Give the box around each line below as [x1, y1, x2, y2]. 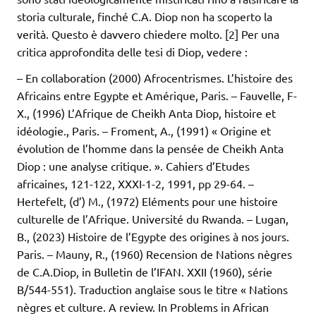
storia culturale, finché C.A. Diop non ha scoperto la [17, 9, 272, 24]
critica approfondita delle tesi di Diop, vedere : [17, 44, 248, 59]
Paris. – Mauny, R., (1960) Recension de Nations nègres [17, 247, 292, 262]
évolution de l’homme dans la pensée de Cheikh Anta [17, 141, 284, 156]
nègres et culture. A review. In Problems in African [17, 300, 269, 315]
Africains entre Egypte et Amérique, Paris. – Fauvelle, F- [17, 88, 297, 103]
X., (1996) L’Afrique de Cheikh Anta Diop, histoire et [17, 106, 276, 121]
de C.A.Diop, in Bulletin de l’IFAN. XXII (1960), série [17, 265, 272, 279]
